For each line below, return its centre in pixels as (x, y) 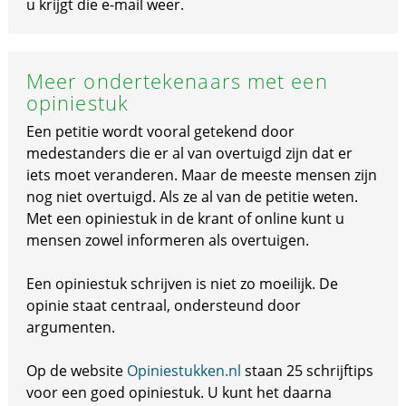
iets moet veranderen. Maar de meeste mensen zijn (201, 175)
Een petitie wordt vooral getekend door (160, 131)
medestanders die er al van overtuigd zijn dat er (189, 153)
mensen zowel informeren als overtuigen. (167, 240)
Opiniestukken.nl (184, 371)
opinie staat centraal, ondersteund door (163, 305)
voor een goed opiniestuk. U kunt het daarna (179, 392)
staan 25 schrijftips (307, 371)
